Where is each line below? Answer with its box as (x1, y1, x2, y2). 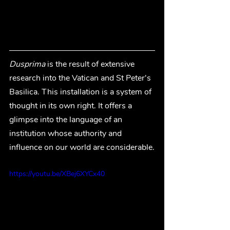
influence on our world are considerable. (9, 141, 155, 153)
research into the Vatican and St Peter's (9, 72, 153, 84)
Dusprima (9, 58, 47, 70)
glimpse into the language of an (9, 113, 124, 125)
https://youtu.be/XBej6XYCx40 (9, 168, 105, 179)
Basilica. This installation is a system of (9, 86, 154, 98)
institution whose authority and (9, 127, 124, 139)
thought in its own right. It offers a (9, 100, 134, 111)
